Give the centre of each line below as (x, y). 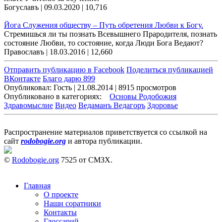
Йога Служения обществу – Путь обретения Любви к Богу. (104, 25)
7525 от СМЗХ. (86, 160)
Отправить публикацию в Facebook (64, 70)
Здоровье (163, 106)
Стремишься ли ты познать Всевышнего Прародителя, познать (111, 34)
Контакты (60, 213)
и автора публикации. (104, 141)
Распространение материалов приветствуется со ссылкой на (106, 132)
